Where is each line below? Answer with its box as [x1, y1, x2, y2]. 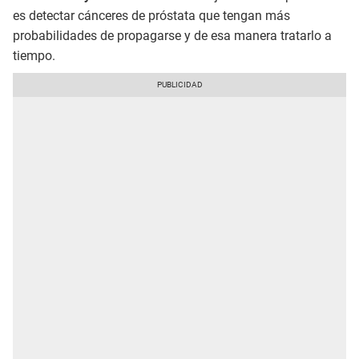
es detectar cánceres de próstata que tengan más [13, 7, 290, 23]
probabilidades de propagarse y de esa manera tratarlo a [13, 27, 332, 43]
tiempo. [13, 47, 55, 63]
